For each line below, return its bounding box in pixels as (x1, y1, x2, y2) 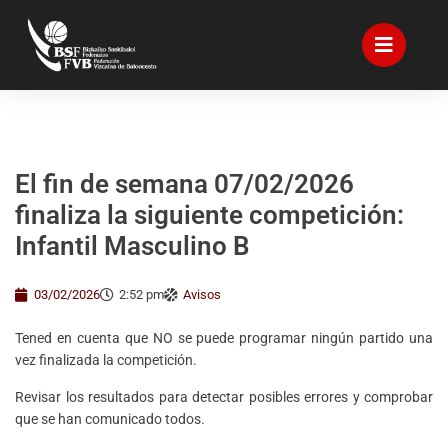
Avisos (183, 287, 221, 302)
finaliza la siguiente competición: (15, 200, 404, 230)
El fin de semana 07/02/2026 (15, 169, 354, 199)
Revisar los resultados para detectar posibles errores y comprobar (15, 389, 433, 405)
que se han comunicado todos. (15, 411, 205, 427)
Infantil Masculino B (15, 231, 250, 261)
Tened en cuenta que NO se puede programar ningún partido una (15, 330, 433, 346)
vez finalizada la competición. (15, 352, 197, 368)
